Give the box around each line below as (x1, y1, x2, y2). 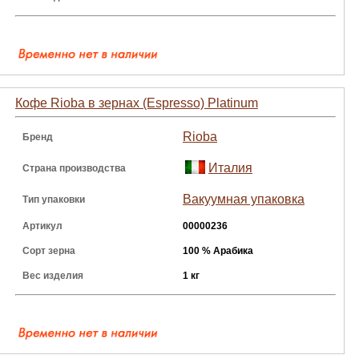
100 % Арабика (183, 245, 253, 256)
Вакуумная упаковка (183, 192, 305, 206)
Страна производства (22, 163, 126, 174)
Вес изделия (22, 270, 83, 281)
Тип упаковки (22, 194, 85, 205)
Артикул (22, 220, 63, 232)
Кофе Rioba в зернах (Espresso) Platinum (15, 96, 258, 110)
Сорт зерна (22, 245, 75, 256)
